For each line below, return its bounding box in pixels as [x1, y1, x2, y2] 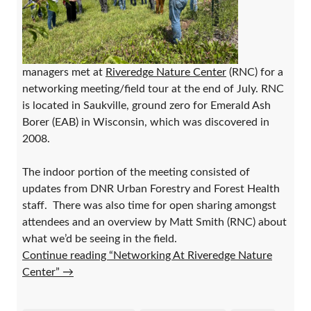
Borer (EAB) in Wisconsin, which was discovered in [22, 116, 269, 128]
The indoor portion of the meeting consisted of [22, 166, 250, 178]
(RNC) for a [226, 66, 283, 78]
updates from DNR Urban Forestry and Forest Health [22, 183, 280, 194]
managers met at [22, 66, 106, 78]
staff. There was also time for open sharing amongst [22, 199, 276, 211]
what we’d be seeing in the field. [22, 233, 177, 244]
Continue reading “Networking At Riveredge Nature [22, 249, 272, 261]
